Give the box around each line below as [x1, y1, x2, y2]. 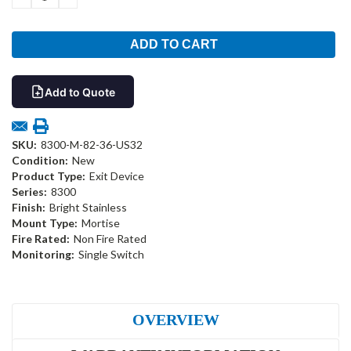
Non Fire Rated [73, 232, 147, 246]
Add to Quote [45, 85, 115, 99]
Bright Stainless [49, 201, 127, 215]
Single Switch [78, 248, 144, 262]
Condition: [12, 154, 68, 168]
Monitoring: [12, 248, 74, 262]
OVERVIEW [132, 311, 219, 329]
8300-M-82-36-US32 [40, 138, 143, 152]
